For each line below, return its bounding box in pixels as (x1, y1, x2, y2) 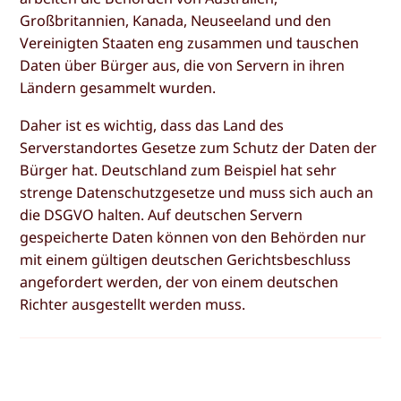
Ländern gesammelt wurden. (20, 78, 217, 98)
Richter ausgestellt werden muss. (20, 294, 246, 314)
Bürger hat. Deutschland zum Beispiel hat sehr (20, 159, 337, 180)
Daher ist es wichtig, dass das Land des (20, 115, 285, 135)
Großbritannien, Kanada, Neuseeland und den (20, 11, 332, 31)
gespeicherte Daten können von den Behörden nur (20, 226, 367, 247)
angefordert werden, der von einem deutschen (20, 271, 339, 292)
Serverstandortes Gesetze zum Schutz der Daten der (20, 137, 378, 158)
